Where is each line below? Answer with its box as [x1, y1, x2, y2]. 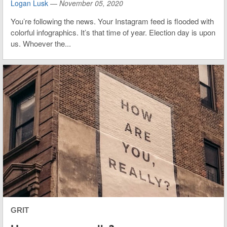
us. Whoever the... [11, 37, 71, 49]
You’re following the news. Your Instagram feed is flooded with [11, 15, 214, 26]
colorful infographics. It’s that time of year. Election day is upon [11, 26, 215, 37]
